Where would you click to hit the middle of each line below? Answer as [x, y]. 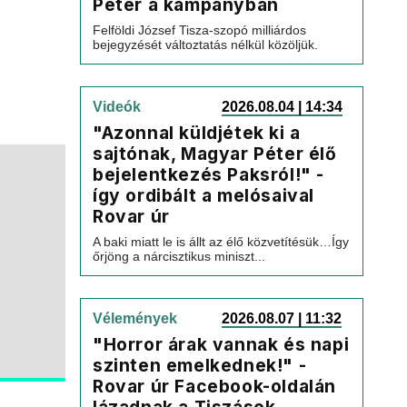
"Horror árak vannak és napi [221, 344]
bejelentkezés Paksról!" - [209, 174]
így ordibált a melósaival [204, 195]
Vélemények [135, 318]
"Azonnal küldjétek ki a [197, 133]
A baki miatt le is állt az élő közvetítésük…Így [221, 242]
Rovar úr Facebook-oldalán [215, 386]
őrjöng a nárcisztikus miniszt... [179, 256]
